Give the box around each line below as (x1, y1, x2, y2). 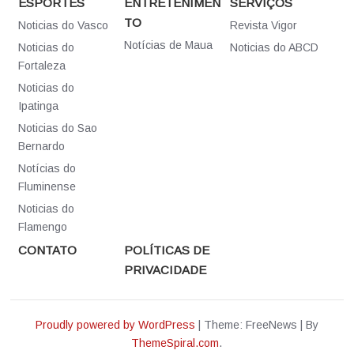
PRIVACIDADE (124, 263, 207, 277)
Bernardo (18, 140, 66, 153)
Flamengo (18, 220, 68, 234)
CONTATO (18, 243, 77, 258)
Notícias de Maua (124, 39, 213, 52)
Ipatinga (18, 100, 59, 113)
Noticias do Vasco (18, 19, 109, 32)
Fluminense (18, 180, 77, 194)
